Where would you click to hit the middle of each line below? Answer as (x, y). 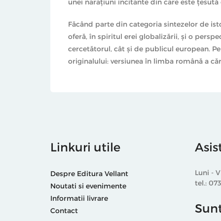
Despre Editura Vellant (89, 174)
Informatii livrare (79, 198)
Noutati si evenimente (88, 186)
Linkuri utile (85, 147)
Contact (64, 211)
